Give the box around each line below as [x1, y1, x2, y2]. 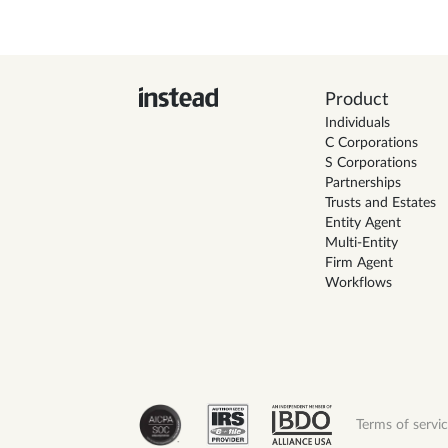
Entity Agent [324, 215, 401, 230]
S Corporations [324, 155, 417, 170]
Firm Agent [324, 255, 393, 270]
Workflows [324, 275, 392, 290]
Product [324, 90, 388, 108]
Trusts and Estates [324, 195, 436, 210]
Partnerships [324, 175, 401, 190]
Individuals [324, 115, 390, 130]
